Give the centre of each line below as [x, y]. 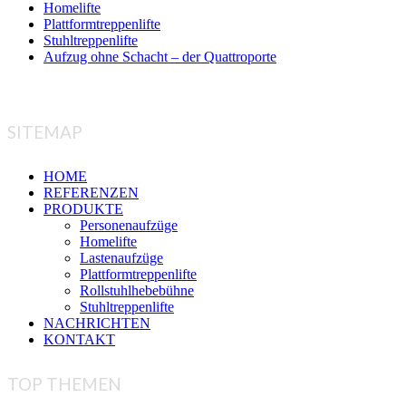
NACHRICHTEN [97, 323]
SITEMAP [45, 132]
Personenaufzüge [129, 225]
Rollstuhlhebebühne [137, 290]
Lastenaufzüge [121, 257]
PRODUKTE [83, 208]
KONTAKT [79, 339]
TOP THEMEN [64, 383]
